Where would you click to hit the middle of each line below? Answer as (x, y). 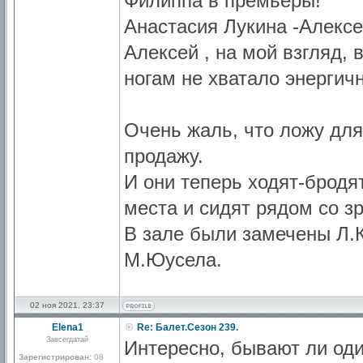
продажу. (164, 156)
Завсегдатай (67, 340)
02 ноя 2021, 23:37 (67, 305)
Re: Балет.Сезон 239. (186, 327)
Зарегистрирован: (55, 357)
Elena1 (67, 327)
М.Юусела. (173, 260)
